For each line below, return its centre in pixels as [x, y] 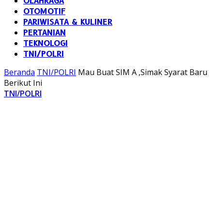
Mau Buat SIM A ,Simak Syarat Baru [143, 72]
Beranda [19, 72]
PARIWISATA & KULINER [68, 22]
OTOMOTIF [44, 11]
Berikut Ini [23, 83]
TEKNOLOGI [46, 43]
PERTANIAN [45, 33]
